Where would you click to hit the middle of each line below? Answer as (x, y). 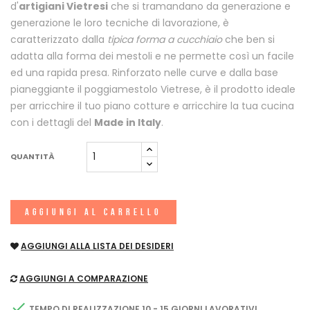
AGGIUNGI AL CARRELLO (93, 211)
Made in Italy (128, 122)
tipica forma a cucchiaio (165, 39)
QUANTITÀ (33, 157)
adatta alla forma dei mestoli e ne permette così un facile (152, 56)
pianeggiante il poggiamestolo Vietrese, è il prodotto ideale (153, 89)
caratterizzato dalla (59, 39)
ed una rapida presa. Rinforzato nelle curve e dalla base (144, 72)
